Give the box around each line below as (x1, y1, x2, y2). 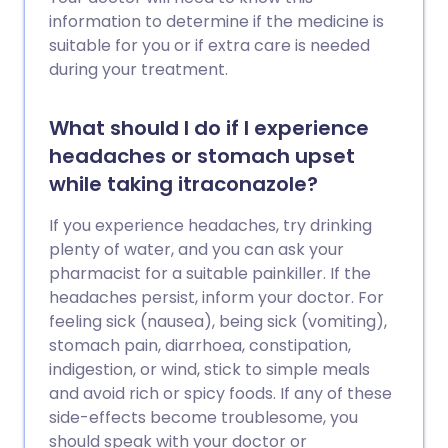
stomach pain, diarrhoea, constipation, (49, 334, 351, 357)
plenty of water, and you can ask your (49, 238, 344, 261)
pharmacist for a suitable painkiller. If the (49, 262, 371, 285)
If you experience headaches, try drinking (49, 214, 372, 237)
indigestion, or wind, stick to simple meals (49, 358, 370, 381)
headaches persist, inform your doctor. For (49, 286, 384, 309)
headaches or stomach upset (49, 142, 355, 170)
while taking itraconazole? (49, 170, 318, 198)
